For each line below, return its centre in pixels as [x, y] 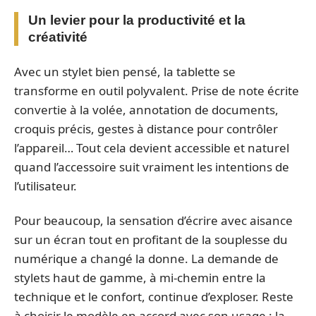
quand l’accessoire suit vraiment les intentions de [152, 166]
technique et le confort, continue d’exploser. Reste [154, 297]
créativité [58, 37]
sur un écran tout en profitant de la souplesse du [151, 240]
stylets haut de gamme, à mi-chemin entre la [140, 278]
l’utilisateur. [45, 186]
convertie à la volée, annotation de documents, [146, 109]
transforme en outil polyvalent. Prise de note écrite [157, 90]
